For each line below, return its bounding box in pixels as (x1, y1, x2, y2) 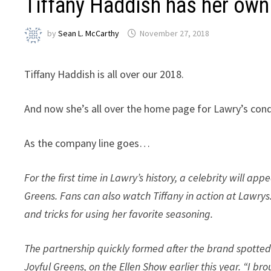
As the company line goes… (24, 135, 151, 150)
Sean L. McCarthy (58, 27, 120, 39)
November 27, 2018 (140, 27, 210, 39)
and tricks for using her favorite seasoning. (24, 206, 214, 221)
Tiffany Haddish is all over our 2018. (24, 67, 184, 81)
